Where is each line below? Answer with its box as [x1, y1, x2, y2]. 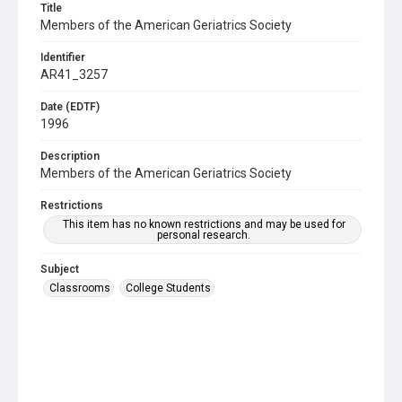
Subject [40, 263, 79, 275]
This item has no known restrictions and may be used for [62, 218, 345, 231]
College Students [126, 282, 211, 294]
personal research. [157, 229, 250, 241]
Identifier [40, 51, 85, 64]
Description [40, 150, 100, 162]
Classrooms [49, 282, 110, 294]
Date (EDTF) [40, 100, 100, 113]
